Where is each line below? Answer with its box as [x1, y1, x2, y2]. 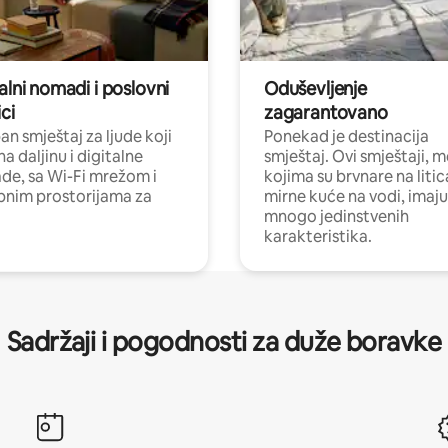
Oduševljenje [264, 76, 367, 100]
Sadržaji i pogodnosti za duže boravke [6, 324, 442, 359]
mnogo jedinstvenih [264, 205, 409, 227]
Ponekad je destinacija [264, 125, 429, 147]
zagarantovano [264, 100, 388, 124]
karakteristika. [264, 225, 372, 247]
